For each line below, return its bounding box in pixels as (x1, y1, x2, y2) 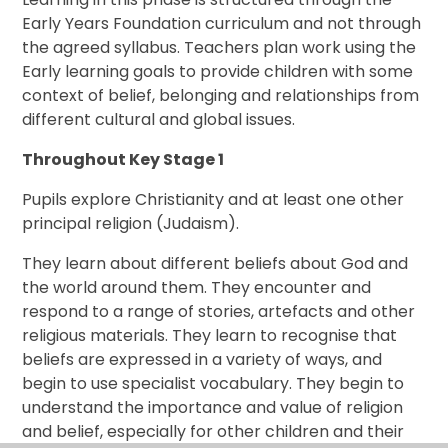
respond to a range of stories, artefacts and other (22, 300, 416, 324)
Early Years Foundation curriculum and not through (22, 12, 422, 36)
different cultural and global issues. (22, 108, 296, 132)
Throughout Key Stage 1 (22, 148, 225, 172)
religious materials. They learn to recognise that (22, 324, 398, 348)
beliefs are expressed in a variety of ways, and (22, 348, 383, 372)
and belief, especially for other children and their (22, 420, 405, 444)
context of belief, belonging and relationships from (22, 84, 420, 108)
